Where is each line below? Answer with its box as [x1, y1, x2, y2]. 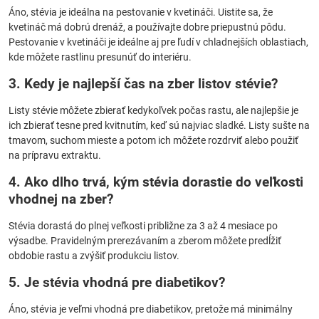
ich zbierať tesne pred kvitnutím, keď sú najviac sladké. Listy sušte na [9, 120, 310, 131]
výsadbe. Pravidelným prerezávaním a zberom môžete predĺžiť [9, 235, 281, 246]
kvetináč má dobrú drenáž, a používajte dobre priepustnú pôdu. [9, 21, 286, 33]
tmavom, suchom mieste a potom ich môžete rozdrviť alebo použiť [9, 135, 298, 146]
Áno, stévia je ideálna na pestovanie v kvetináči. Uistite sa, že [9, 6, 273, 18]
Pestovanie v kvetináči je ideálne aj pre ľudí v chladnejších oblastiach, [9, 36, 308, 48]
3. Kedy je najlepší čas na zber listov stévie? [9, 75, 278, 92]
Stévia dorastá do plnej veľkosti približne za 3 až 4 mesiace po [9, 220, 278, 231]
